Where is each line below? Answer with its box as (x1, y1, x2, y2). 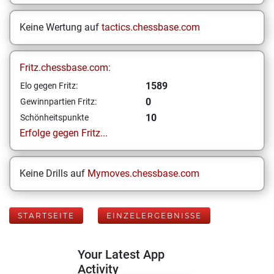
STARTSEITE (18, 211, 75, 220)
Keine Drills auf (20, 168, 87, 179)
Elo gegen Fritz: (20, 81, 78, 91)
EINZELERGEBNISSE (106, 211, 202, 220)
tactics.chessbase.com (102, 21, 200, 33)
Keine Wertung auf (20, 21, 102, 33)
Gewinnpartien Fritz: (20, 97, 97, 106)
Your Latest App (78, 247, 165, 262)
